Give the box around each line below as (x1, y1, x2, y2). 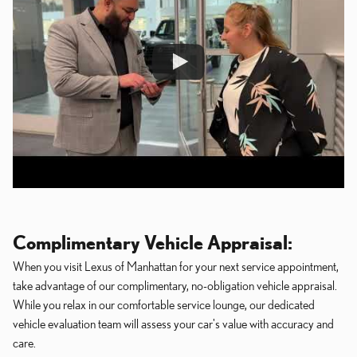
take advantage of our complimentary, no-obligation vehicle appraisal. (13, 278, 337, 292)
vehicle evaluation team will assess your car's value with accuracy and (13, 316, 334, 331)
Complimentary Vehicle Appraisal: (13, 231, 292, 253)
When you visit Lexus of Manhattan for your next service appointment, (13, 259, 339, 273)
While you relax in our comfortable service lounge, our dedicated (13, 297, 315, 312)
